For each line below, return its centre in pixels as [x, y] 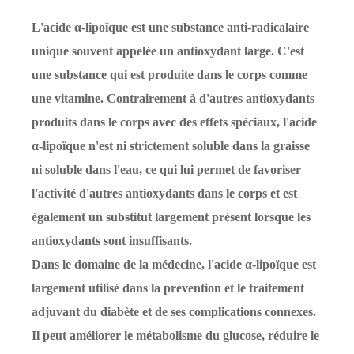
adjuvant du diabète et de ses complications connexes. [174, 312]
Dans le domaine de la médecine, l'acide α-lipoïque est [174, 265]
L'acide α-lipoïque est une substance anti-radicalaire [170, 28]
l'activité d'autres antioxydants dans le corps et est [164, 194]
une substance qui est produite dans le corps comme [169, 75]
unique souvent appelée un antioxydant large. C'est [168, 51]
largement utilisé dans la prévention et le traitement [168, 288]
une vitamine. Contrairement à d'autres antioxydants [173, 99]
